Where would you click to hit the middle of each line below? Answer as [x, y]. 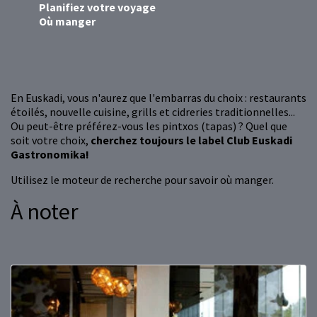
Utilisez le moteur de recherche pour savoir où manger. [142, 180]
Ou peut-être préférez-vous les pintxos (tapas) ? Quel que [149, 126]
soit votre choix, [51, 140]
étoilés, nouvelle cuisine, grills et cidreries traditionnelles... [153, 112]
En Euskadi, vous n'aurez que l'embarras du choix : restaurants [158, 98]
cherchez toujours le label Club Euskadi [191, 140]
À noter [45, 212]
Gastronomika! [50, 155]
